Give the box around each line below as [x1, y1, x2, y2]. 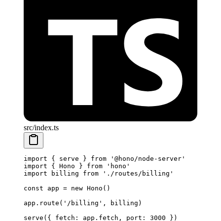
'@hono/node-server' [107, 155, 185, 163]
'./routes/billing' [99, 170, 174, 178]
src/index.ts [24, 123, 59, 132]
